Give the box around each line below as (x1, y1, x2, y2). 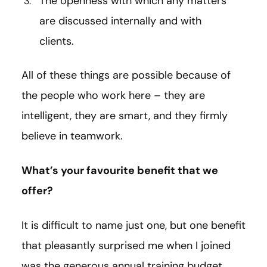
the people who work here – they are (21, 88, 205, 103)
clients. (39, 33, 74, 48)
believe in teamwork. (21, 129, 123, 144)
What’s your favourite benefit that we (21, 163, 218, 178)
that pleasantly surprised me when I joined (21, 238, 231, 253)
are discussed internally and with (39, 13, 201, 28)
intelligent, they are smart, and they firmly (21, 108, 228, 123)
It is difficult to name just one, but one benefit (21, 218, 246, 233)
